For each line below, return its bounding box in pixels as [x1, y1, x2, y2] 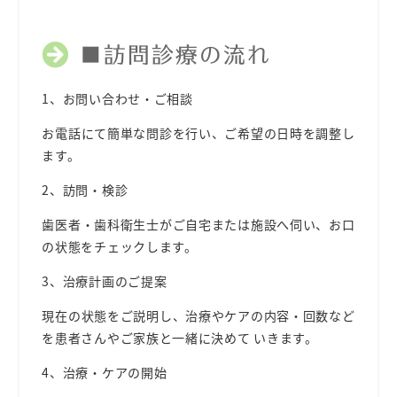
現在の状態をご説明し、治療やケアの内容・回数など [42, 306, 355, 324]
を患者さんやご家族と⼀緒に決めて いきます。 [42, 328, 322, 346]
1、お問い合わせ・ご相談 [42, 89, 197, 107]
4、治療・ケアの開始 [42, 362, 171, 381]
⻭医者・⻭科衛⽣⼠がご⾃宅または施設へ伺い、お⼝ [42, 214, 355, 233]
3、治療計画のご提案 [42, 271, 171, 290]
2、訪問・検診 [42, 180, 131, 198]
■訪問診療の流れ [80, 43, 282, 66]
